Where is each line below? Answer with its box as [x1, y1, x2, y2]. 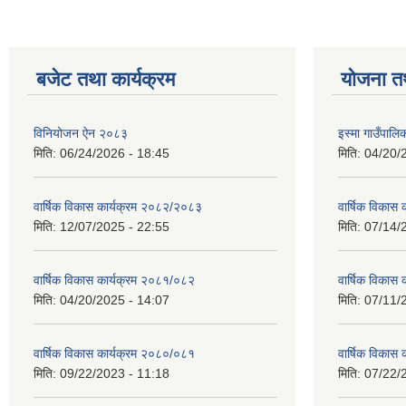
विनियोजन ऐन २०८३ [34, 126, 128, 140]
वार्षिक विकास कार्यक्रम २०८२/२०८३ [34, 199, 202, 214]
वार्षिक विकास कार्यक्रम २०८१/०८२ [34, 273, 195, 287]
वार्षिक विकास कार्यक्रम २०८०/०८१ [34, 346, 195, 361]
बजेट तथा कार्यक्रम [36, 68, 175, 91]
